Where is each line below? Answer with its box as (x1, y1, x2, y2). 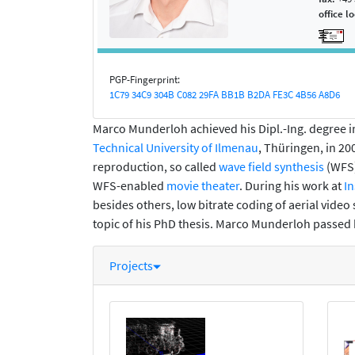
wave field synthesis (219, 158, 324, 175)
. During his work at (239, 177, 344, 194)
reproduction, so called (93, 158, 219, 175)
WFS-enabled (93, 177, 166, 194)
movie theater (166, 177, 239, 194)
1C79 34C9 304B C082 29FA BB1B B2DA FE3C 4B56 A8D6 (109, 88, 340, 102)
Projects (109, 258, 153, 274)
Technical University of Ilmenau (93, 139, 258, 156)
